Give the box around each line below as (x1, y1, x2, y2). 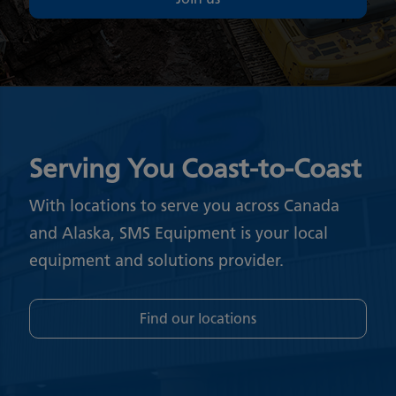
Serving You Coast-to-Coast (29, 151, 362, 185)
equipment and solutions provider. (29, 250, 285, 270)
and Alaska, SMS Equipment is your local (29, 223, 329, 243)
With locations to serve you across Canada (29, 195, 340, 216)
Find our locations (140, 309, 256, 327)
